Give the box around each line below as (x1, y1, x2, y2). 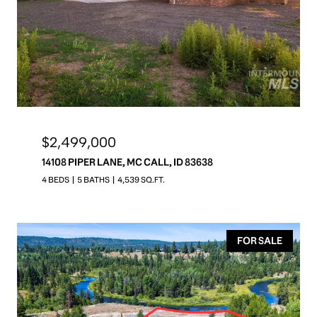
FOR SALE (237, 234, 282, 248)
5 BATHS (77, 174, 110, 185)
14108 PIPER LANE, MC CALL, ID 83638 (42, 156, 213, 169)
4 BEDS (42, 174, 69, 185)
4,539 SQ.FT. (117, 174, 165, 185)
